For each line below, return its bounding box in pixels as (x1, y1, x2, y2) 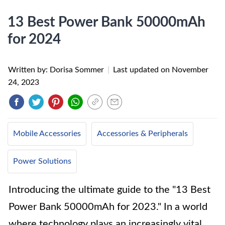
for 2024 (8, 32, 61, 46)
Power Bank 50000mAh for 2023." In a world (9, 202, 207, 212)
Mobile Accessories (13, 130, 81, 138)
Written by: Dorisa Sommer (8, 66, 106, 74)
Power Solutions (13, 157, 71, 165)
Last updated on (113, 66, 172, 74)
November (172, 66, 208, 74)
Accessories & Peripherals (97, 130, 188, 138)
